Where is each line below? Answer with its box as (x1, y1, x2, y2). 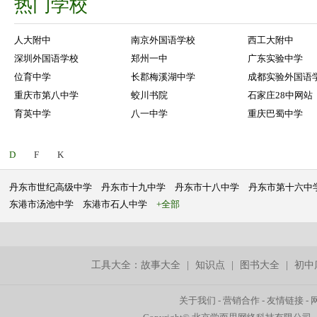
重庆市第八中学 (14, 90, 79, 101)
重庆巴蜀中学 (248, 108, 303, 120)
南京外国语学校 (131, 35, 195, 46)
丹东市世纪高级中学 (9, 182, 92, 193)
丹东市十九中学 (101, 182, 166, 193)
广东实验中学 (248, 53, 303, 64)
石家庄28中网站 (248, 90, 313, 101)
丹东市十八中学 (175, 182, 239, 193)
